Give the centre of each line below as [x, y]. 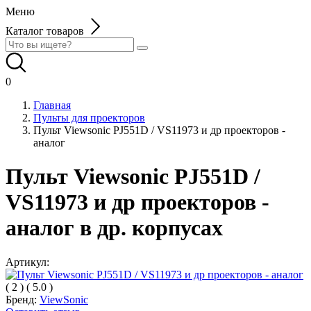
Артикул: [27, 262]
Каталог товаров [45, 31]
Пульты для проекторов [89, 118]
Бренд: [21, 299]
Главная [52, 105]
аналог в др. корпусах [114, 228]
